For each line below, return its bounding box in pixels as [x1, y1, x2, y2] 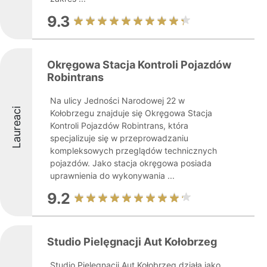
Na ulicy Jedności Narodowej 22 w [50, 95, 185, 105]
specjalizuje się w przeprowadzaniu [50, 133, 188, 143]
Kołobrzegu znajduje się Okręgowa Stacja [50, 108, 212, 118]
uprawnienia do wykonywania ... [50, 170, 175, 181]
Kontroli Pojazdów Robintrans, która [50, 120, 188, 131]
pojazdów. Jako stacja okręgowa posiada [50, 158, 212, 168]
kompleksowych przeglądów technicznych [50, 145, 217, 156]
